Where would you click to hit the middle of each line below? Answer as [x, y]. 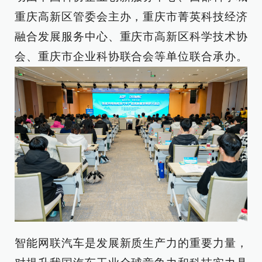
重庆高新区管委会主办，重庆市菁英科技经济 [131, 17]
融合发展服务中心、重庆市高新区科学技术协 [131, 37]
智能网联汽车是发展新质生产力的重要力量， [131, 243]
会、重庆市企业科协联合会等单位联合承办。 [131, 56]
